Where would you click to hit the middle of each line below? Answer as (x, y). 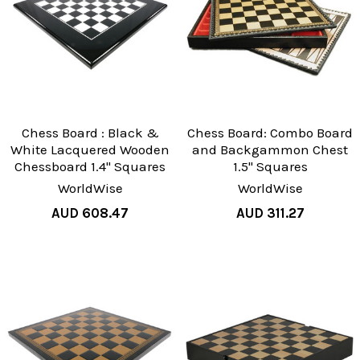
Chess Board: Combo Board (270, 132)
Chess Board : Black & (90, 132)
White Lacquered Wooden (90, 149)
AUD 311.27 (270, 213)
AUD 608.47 (90, 213)
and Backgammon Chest (270, 149)
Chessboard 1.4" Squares (90, 166)
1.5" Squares (270, 166)
